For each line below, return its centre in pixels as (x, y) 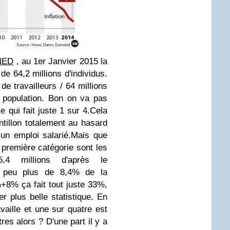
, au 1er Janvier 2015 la (61, 61)
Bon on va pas (78, 98)
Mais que (89, 135)
